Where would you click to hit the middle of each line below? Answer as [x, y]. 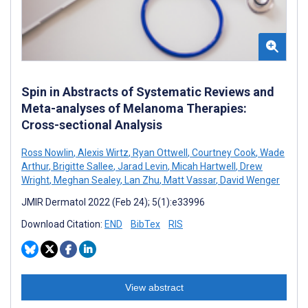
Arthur [35, 166]
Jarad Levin [142, 166]
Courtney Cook [223, 152]
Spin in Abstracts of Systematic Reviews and [148, 91]
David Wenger [249, 180]
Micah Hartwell [203, 166]
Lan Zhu [141, 180]
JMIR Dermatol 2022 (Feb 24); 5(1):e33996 [113, 202]
